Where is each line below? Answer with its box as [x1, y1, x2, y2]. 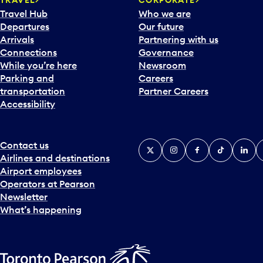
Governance [139, 46, 194, 58]
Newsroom [139, 59, 186, 71]
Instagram [162, 139, 208, 151]
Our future [139, 20, 184, 32]
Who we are [139, 7, 191, 19]
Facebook [186, 139, 230, 151]
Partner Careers [139, 85, 208, 97]
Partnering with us [139, 33, 218, 45]
